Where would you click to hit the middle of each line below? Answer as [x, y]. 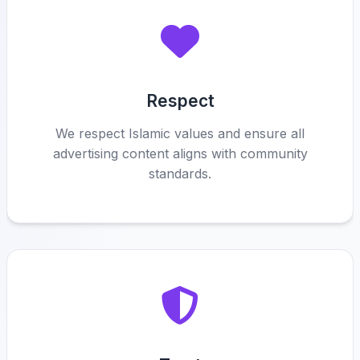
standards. [180, 174]
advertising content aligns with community [180, 153]
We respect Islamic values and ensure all [180, 133]
